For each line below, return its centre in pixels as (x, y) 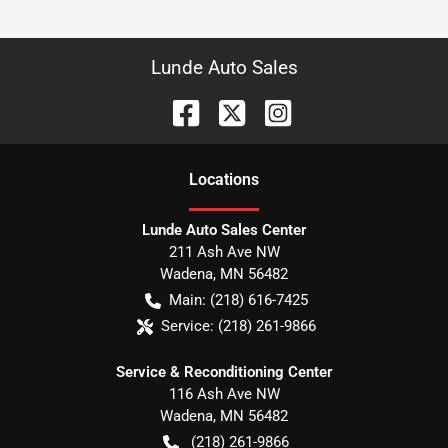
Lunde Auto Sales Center (224, 230)
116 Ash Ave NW (224, 394)
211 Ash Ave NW (224, 252)
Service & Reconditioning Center (224, 372)
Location (220, 179)
